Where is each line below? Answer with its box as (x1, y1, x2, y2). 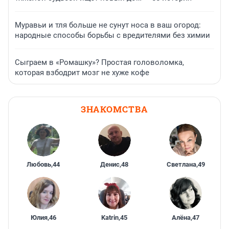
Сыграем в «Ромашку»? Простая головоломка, (15, 58, 184, 67)
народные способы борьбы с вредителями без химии (15, 31, 210, 40)
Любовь (27, 161, 52, 169)
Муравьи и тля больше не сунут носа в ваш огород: (15, 20, 201, 30)
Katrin (101, 214, 119, 222)
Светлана (166, 161, 196, 169)
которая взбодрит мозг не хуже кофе (15, 68, 149, 78)
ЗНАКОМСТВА (81, 103, 148, 116)
